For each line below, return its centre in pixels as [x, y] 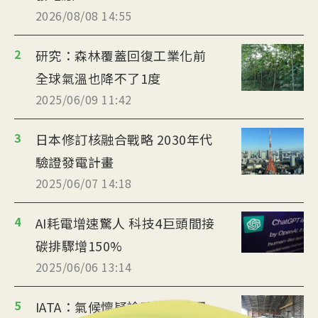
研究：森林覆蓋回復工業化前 [120, 56]
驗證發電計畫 [75, 162]
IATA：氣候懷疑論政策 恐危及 [122, 307]
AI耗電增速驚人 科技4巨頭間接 [125, 223]
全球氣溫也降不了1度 [98, 78]
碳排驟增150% [79, 246]
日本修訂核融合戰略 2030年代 [124, 139]
